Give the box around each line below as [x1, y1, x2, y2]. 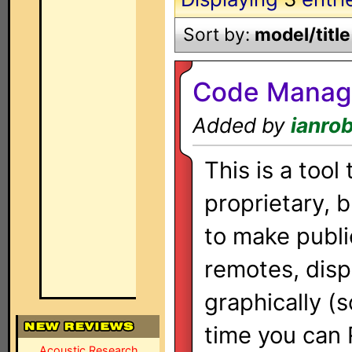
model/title [255, 24, 350, 46]
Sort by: [183, 24, 255, 46]
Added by [192, 113, 291, 137]
